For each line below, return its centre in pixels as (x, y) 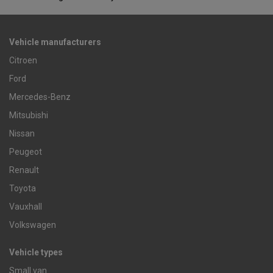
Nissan (22, 134)
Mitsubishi (29, 115)
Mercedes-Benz (40, 97)
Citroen (23, 61)
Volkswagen (33, 225)
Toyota (23, 189)
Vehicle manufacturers (55, 42)
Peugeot (26, 152)
